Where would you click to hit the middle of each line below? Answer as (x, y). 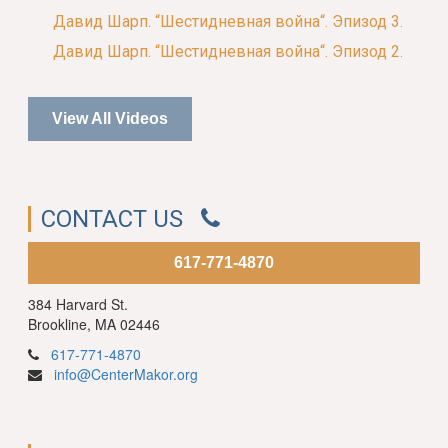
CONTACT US (121, 219)
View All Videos (110, 119)
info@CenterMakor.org (126, 374)
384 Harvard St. (78, 304)
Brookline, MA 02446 (94, 324)
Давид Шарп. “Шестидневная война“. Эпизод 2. (228, 52)
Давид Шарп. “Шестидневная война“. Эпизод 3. (228, 22)
